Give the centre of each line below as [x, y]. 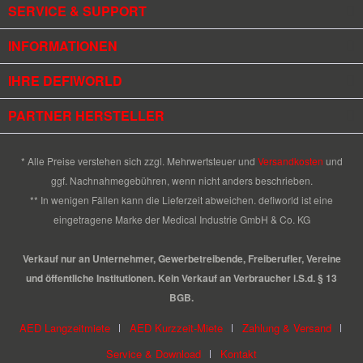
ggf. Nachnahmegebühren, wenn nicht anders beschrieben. [181, 180]
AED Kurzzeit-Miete [176, 327]
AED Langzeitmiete [64, 327]
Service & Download [154, 353]
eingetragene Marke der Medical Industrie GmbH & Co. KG [181, 219]
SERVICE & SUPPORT [77, 11]
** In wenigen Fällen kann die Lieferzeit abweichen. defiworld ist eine [181, 199]
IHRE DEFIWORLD [65, 81]
